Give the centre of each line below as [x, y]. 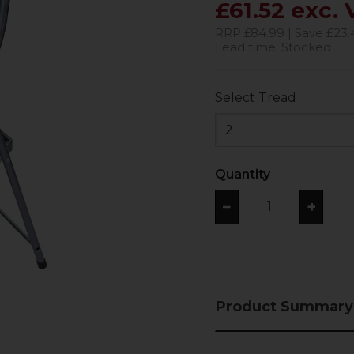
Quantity [243, 174]
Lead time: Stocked [273, 47]
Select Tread [256, 98]
